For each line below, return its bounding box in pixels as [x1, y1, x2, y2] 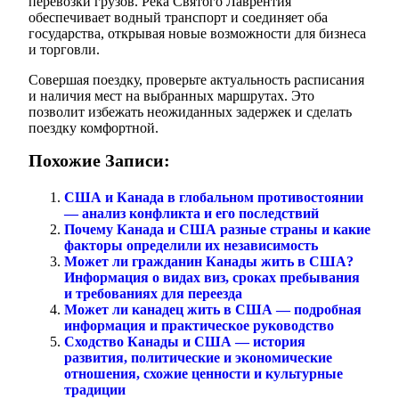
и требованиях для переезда [64, 285, 242, 301]
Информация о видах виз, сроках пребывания [64, 269, 360, 285]
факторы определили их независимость [64, 237, 318, 253]
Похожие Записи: [28, 150, 170, 170]
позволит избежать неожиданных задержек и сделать [28, 103, 352, 119]
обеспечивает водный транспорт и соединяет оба [28, 9, 328, 25]
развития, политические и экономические [64, 349, 332, 365]
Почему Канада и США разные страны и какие [64, 221, 370, 237]
